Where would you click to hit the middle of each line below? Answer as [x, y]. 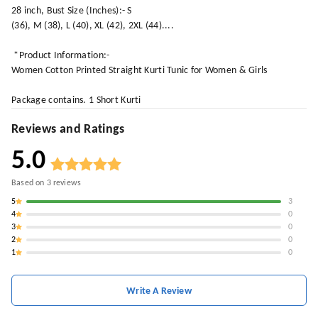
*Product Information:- [61, 55]
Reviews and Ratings [68, 129]
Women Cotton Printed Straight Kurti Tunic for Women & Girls [139, 70]
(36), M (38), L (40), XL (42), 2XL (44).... [93, 26]
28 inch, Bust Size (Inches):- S [72, 11]
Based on [29, 183]
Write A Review [159, 291]
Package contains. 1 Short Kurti [76, 100]
